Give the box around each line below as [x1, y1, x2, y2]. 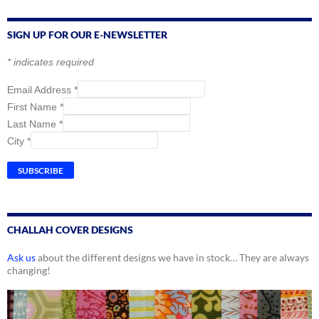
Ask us [7, 251, 36, 264]
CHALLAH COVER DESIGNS [7, 224, 133, 236]
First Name [7, 101, 60, 113]
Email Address [7, 84, 74, 96]
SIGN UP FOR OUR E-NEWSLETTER [7, 28, 167, 41]
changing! [7, 264, 51, 277]
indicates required [11, 56, 94, 68]
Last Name [7, 118, 59, 130]
